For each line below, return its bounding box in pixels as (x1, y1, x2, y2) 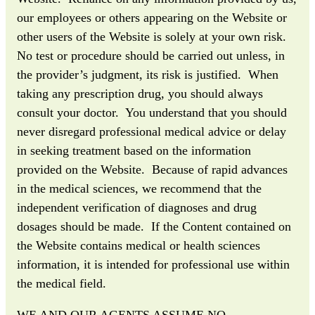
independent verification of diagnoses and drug (17, 200, 257, 214)
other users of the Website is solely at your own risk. (17, 29, 290, 44)
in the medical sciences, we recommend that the (17, 181, 262, 195)
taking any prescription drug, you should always (17, 86, 263, 101)
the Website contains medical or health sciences (17, 238, 260, 252)
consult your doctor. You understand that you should (17, 105, 287, 120)
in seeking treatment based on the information (17, 143, 251, 157)
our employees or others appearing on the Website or (17, 10, 287, 25)
